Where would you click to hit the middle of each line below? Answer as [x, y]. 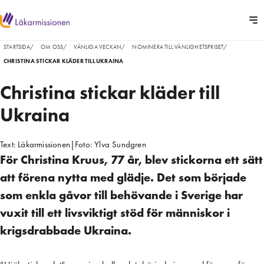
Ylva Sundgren [120, 144]
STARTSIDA [17, 47]
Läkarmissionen [44, 144]
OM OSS [52, 47]
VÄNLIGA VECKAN [98, 47]
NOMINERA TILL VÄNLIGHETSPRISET [178, 47]
